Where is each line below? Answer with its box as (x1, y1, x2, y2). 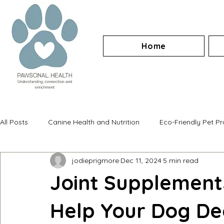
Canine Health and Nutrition (48, 117, 139, 126)
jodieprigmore (72, 155, 119, 165)
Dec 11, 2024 (120, 155, 161, 165)
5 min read (163, 155, 198, 165)
